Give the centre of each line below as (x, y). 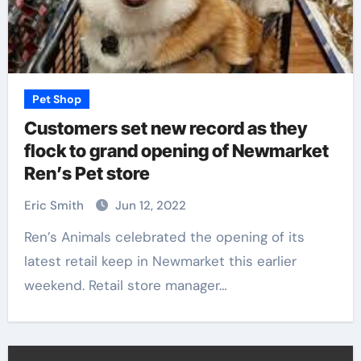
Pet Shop (56, 99)
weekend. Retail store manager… (125, 285)
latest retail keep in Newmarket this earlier (160, 261)
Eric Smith (55, 205)
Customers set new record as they (165, 128)
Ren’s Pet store (87, 173)
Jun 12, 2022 (150, 205)
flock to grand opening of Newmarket (176, 151)
